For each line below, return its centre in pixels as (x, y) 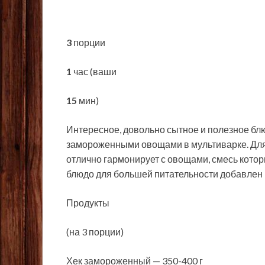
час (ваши (94, 72)
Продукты (88, 203)
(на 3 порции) (95, 232)
